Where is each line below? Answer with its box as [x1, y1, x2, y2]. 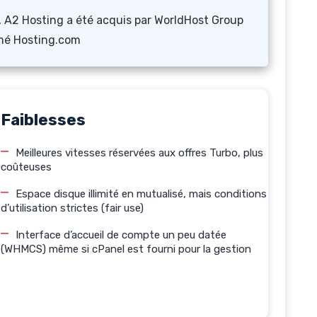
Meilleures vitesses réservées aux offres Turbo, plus [16, 146, 263, 159]
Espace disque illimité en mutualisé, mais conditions [16, 188, 267, 200]
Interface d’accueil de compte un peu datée [16, 229, 226, 241]
